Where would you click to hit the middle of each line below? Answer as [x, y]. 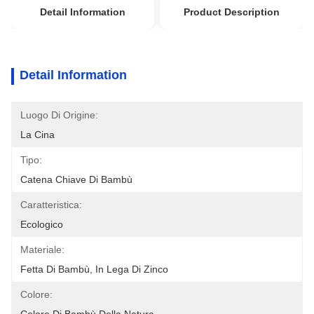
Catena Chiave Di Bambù [76, 179]
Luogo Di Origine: [59, 115]
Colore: [36, 294]
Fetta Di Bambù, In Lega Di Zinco [94, 269]
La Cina [37, 135]
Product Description [231, 12]
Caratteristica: [51, 205]
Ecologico [42, 224]
